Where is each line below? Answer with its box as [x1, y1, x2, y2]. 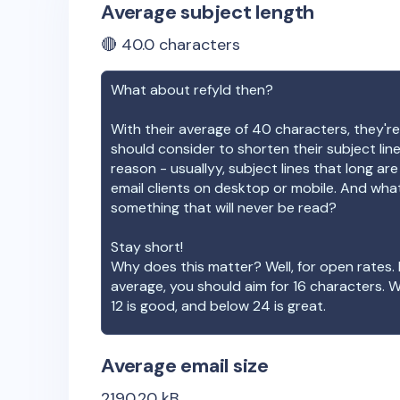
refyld [194, 80, 231, 99]
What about [111, 80, 194, 99]
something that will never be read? [111, 198, 337, 217]
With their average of [111, 120, 252, 138]
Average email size [101, 353, 270, 379]
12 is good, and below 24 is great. [111, 296, 326, 315]
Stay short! [111, 237, 183, 256]
